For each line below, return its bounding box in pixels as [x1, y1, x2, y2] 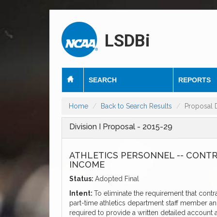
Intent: [69, 189, 94, 198]
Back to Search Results [101, 102, 172, 110]
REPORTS [178, 76, 211, 84]
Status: [69, 175, 95, 183]
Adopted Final [95, 175, 139, 183]
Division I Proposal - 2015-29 [69, 122, 172, 132]
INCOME [69, 159, 105, 170]
